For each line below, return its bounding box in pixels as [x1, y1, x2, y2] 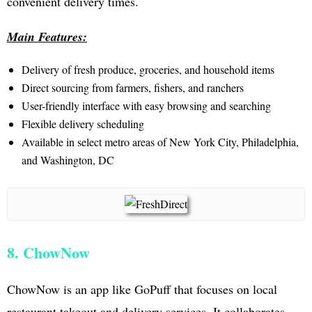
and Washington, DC [21, 152, 114, 167]
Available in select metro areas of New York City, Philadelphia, [21, 134, 299, 149]
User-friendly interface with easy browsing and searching [21, 97, 271, 113]
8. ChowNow [7, 240, 90, 264]
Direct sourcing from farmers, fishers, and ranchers [21, 79, 244, 95]
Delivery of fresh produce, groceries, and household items [21, 61, 274, 77]
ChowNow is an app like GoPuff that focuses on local [7, 280, 277, 297]
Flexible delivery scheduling [21, 116, 144, 131]
